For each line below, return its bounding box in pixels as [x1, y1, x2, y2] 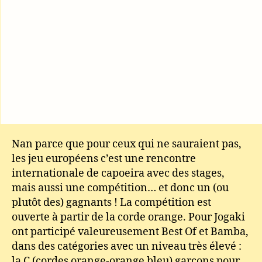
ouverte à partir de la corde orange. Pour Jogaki [12, 211, 245, 224]
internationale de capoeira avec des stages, [12, 167, 225, 180]
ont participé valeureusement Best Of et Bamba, [12, 225, 249, 239]
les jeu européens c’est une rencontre [12, 152, 196, 166]
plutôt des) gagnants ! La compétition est [12, 196, 211, 209]
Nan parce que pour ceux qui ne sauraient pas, [12, 137, 242, 151]
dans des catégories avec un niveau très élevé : [12, 240, 242, 253]
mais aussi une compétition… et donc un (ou [12, 181, 229, 195]
